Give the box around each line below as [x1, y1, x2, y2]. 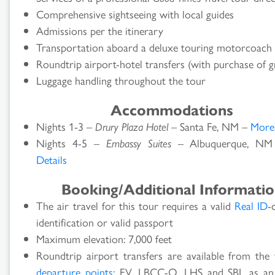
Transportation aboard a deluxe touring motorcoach [36, 39, 273, 55]
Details [36, 151, 68, 167]
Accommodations [110, 98, 233, 120]
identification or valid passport [36, 214, 174, 230]
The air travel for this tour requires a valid [36, 197, 234, 213]
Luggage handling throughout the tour [36, 72, 206, 88]
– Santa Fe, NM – [168, 118, 251, 134]
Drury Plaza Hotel [95, 118, 169, 134]
